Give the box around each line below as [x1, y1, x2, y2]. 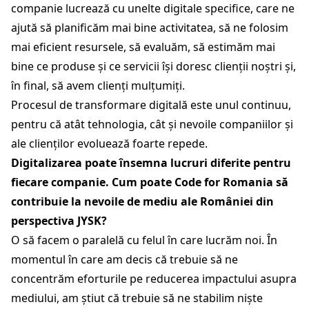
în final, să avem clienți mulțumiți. [11, 77, 188, 93]
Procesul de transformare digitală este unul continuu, [11, 97, 291, 112]
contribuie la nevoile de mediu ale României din [11, 193, 274, 209]
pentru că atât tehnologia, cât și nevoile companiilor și [11, 116, 293, 132]
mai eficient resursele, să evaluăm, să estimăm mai [11, 39, 275, 54]
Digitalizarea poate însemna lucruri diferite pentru [11, 154, 291, 170]
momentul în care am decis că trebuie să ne [11, 251, 238, 267]
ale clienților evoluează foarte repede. [11, 135, 213, 151]
